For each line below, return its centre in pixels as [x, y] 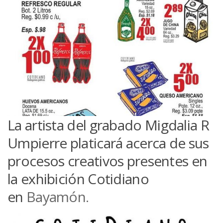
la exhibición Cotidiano [78, 178]
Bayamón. [57, 196]
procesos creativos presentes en [108, 161]
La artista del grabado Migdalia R [108, 125]
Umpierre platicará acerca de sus [108, 143]
